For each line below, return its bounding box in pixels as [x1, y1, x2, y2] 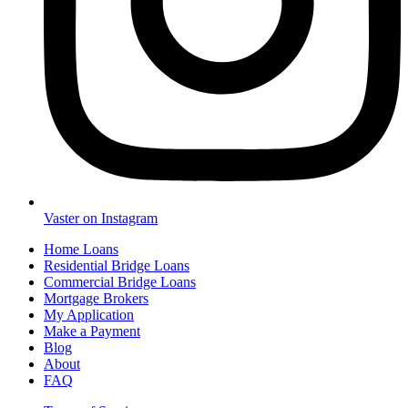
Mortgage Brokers [44, 291, 148, 307]
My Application [44, 307, 134, 323]
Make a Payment [44, 323, 140, 340]
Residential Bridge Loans [44, 258, 189, 274]
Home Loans [44, 241, 118, 258]
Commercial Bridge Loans [44, 274, 196, 291]
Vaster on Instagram [44, 210, 158, 227]
